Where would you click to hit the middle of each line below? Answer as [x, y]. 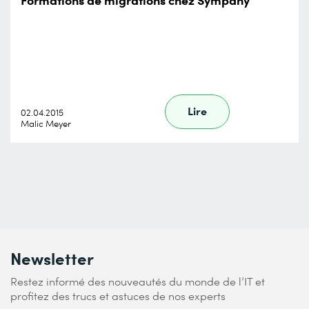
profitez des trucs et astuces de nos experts [118, 296]
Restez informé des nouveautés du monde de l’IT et [138, 281]
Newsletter [52, 258]
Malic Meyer [46, 123]
